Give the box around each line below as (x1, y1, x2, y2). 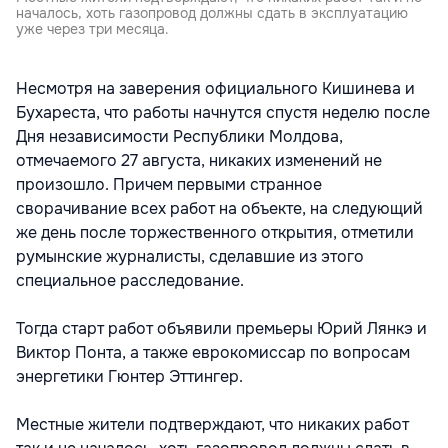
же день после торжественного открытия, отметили (16, 221, 414, 243)
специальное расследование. (16, 269, 244, 291)
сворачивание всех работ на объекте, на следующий (16, 197, 423, 219)
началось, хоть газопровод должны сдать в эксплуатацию (16, 3, 408, 22)
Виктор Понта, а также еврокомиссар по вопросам (16, 341, 410, 363)
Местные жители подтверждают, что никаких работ (16, 413, 409, 435)
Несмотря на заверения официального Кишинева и (16, 77, 415, 99)
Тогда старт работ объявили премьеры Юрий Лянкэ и (16, 317, 427, 339)
